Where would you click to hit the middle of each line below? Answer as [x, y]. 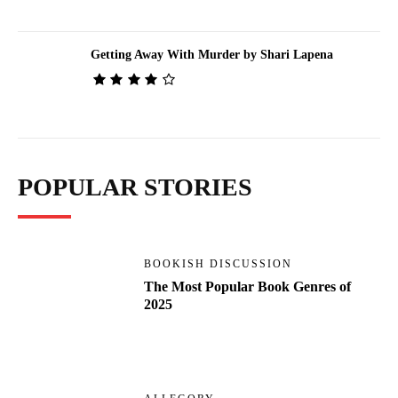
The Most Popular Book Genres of [248, 287]
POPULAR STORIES [135, 187]
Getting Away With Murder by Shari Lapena [211, 55]
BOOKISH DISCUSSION [219, 264]
